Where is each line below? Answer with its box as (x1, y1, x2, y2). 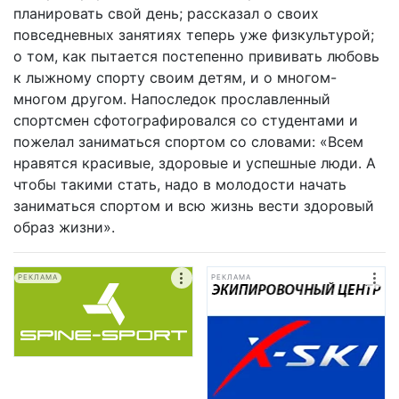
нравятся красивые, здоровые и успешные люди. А (13, 154, 376, 172)
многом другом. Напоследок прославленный (13, 90, 330, 108)
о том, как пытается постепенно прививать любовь (13, 47, 379, 65)
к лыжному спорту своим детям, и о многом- (13, 69, 337, 86)
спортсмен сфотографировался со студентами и (13, 111, 358, 129)
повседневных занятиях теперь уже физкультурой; (13, 26, 374, 44)
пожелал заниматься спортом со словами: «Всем (13, 133, 363, 151)
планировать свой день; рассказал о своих (13, 4, 319, 22)
